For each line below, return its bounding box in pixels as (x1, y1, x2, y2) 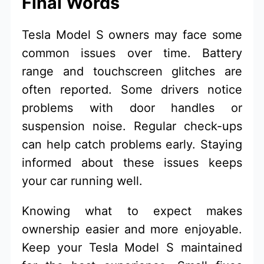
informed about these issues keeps (22, 155, 242, 170)
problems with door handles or (22, 100, 242, 115)
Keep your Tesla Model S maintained (22, 240, 242, 255)
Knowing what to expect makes (22, 203, 242, 218)
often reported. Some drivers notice (22, 82, 242, 97)
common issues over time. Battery (22, 45, 242, 60)
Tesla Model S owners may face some (22, 27, 242, 42)
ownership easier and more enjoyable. (22, 222, 242, 236)
